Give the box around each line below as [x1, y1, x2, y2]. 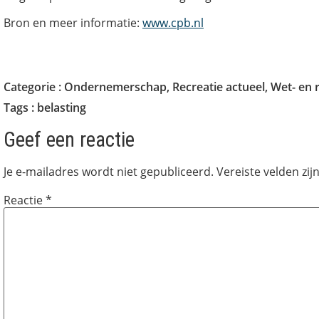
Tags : [4, 99, 37, 115]
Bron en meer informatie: [4, 15, 142, 31]
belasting [37, 99, 86, 115]
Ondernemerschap [64, 78, 167, 95]
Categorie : [4, 78, 64, 95]
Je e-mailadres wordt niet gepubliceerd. [4, 163, 214, 179]
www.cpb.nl [142, 15, 204, 31]
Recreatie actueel [172, 78, 265, 95]
